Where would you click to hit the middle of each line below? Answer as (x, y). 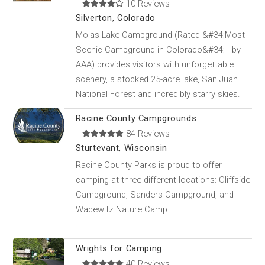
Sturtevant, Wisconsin (121, 148)
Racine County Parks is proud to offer (148, 165)
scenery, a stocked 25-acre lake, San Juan (156, 79)
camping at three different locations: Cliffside (163, 180)
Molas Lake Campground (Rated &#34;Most (160, 35)
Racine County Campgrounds (136, 118)
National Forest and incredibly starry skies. (158, 94)
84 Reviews (147, 133)
